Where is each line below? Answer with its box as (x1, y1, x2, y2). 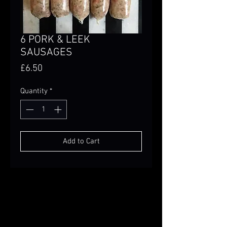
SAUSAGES (20, 46, 72, 59)
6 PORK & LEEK (20, 33, 90, 46)
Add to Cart (62, 137, 100, 146)
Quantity (20, 86, 48, 96)
